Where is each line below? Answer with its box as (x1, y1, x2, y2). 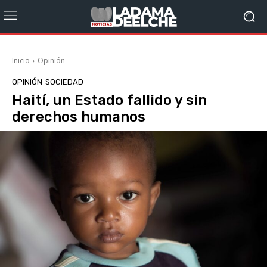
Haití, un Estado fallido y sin (12, 92, 207, 108)
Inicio (12, 55, 30, 66)
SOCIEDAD (45, 77, 83, 86)
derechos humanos (12, 108, 145, 125)
